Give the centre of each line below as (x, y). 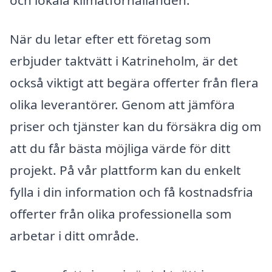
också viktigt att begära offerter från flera (134, 82)
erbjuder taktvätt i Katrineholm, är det (124, 60)
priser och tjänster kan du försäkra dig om (135, 126)
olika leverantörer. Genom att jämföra (122, 104)
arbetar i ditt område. (74, 235)
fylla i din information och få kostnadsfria (131, 192)
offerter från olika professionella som (121, 213)
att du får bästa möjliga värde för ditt (120, 148)
